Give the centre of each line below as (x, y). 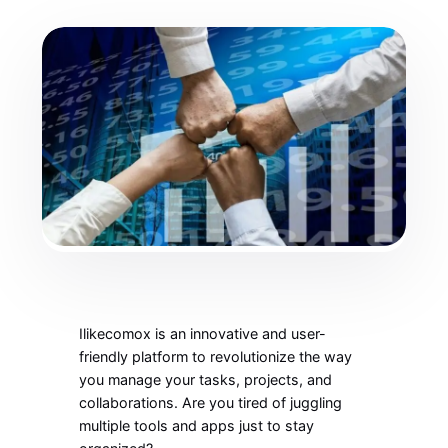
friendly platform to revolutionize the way (216, 357)
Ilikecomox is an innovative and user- (203, 334)
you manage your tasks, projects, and (206, 380)
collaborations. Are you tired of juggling (211, 403)
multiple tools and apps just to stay (197, 426)
